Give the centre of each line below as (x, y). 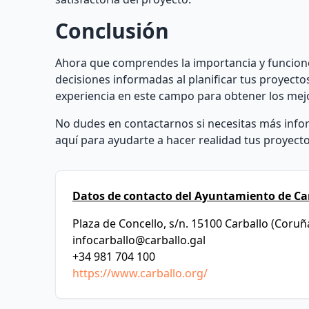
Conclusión (112, 31)
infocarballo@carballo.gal (139, 240)
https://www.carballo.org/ (140, 273)
